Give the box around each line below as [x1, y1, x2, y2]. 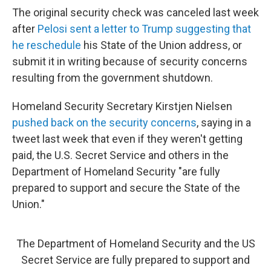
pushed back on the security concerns [12, 116, 197, 129]
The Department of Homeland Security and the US [16, 237, 255, 250]
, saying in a [197, 116, 251, 129]
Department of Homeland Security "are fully [12, 165, 220, 178]
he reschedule [12, 39, 81, 52]
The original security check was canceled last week [12, 6, 259, 19]
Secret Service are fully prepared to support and [21, 253, 250, 267]
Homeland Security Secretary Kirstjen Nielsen [12, 100, 232, 113]
